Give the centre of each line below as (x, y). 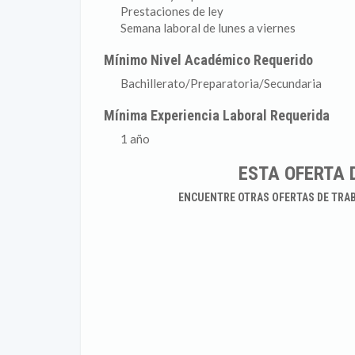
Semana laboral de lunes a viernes (208, 28)
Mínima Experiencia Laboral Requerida (217, 115)
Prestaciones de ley (172, 11)
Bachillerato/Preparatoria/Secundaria (221, 83)
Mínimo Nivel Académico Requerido (209, 60)
